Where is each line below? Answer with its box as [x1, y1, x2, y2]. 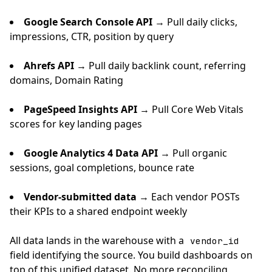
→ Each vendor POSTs [137, 190, 240, 203]
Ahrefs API [24, 59, 74, 72]
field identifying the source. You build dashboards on [10, 248, 253, 262]
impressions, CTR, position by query [10, 30, 174, 43]
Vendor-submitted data [24, 190, 137, 203]
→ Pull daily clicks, [152, 15, 237, 29]
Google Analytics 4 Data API [24, 146, 158, 160]
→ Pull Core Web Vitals [137, 103, 243, 116]
